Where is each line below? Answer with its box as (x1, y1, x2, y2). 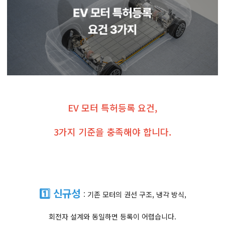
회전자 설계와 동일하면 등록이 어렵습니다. (49, 211, 176, 222)
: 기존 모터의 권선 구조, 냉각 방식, (83, 189, 186, 200)
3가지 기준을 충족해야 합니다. (54, 125, 171, 139)
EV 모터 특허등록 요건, (68, 101, 157, 115)
